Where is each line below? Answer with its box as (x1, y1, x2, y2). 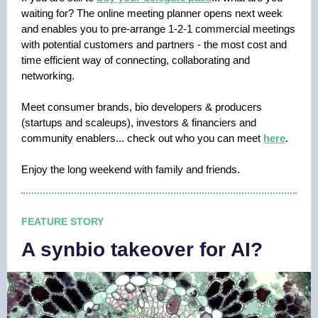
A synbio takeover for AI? (21, 238, 263, 261)
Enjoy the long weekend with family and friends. (21, 163, 240, 175)
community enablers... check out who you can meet (21, 132, 263, 144)
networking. (21, 70, 75, 82)
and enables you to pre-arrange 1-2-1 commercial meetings (21, 23, 295, 35)
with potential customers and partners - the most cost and (21, 38, 287, 50)
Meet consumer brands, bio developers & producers (21, 101, 262, 113)
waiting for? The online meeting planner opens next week (21, 7, 283, 19)
